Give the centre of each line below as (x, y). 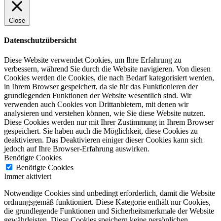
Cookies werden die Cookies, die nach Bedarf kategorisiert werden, (109, 77)
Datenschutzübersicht (40, 40)
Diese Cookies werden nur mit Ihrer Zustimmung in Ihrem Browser (109, 122)
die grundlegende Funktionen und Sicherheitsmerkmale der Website (109, 211)
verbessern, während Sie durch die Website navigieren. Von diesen (107, 69)
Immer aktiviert (28, 176)
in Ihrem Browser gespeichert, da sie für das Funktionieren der (101, 86)
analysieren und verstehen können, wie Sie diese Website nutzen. (105, 113)
